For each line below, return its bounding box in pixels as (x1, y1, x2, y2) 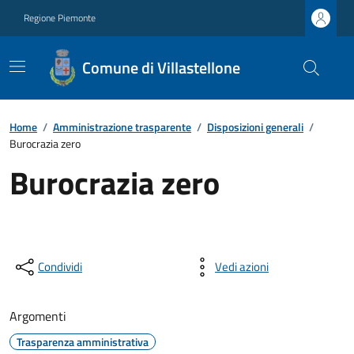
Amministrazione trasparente (53, 119, 191, 135)
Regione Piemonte (24, 10, 96, 25)
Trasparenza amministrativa (17, 333, 149, 350)
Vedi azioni (215, 258, 269, 276)
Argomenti (9, 307, 66, 326)
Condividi (38, 258, 82, 276)
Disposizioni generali (207, 119, 303, 135)
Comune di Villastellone (81, 55, 240, 80)
